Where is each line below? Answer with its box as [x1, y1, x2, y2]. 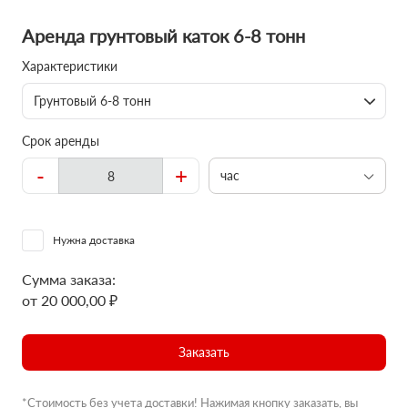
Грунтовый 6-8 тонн [34, 93, 151, 108]
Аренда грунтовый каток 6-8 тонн [22, 25, 305, 46]
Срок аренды [22, 133, 99, 148]
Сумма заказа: [22, 270, 116, 288]
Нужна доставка [53, 233, 135, 247]
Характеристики [22, 58, 117, 74]
